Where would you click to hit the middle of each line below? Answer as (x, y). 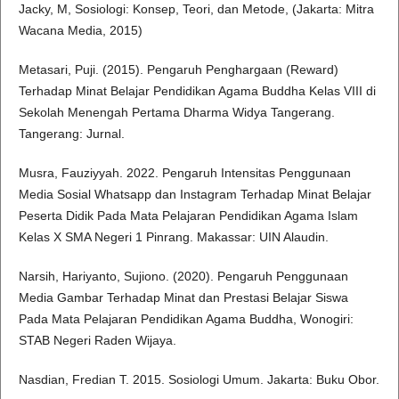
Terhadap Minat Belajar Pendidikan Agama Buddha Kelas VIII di (197, 91)
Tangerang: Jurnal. (71, 134)
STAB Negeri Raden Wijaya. (97, 341)
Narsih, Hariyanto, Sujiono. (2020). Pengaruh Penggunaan (183, 277)
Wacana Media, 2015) (80, 31)
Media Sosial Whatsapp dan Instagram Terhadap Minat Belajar (195, 195)
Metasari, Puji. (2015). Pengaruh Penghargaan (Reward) (178, 70)
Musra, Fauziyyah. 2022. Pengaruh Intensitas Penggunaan (184, 173)
